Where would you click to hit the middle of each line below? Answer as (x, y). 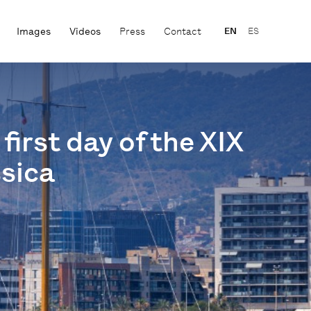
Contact (182, 31)
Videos (85, 31)
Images (33, 31)
